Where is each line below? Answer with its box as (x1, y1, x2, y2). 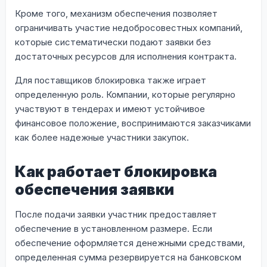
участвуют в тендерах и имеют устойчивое (15, 103, 205, 114)
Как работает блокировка (15, 162, 217, 181)
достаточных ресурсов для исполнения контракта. (15, 50, 237, 62)
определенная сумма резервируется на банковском (15, 251, 241, 263)
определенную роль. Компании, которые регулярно (15, 88, 235, 100)
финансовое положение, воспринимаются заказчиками (15, 117, 251, 129)
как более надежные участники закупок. (15, 131, 189, 143)
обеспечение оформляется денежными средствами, (15, 237, 245, 249)
